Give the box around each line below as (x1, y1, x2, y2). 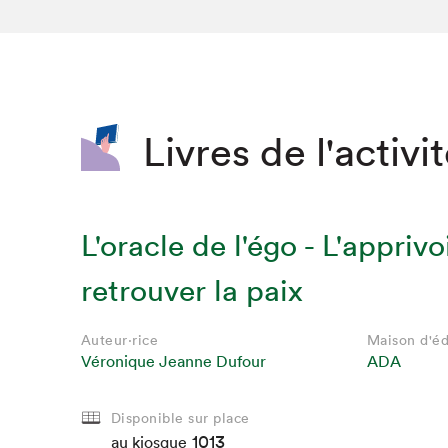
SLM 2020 (80, 17, 150, 36)
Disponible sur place (110, 408, 250, 427)
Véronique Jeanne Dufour (80, 350, 266, 371)
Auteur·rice (80, 330, 159, 349)
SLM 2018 (80, 73, 146, 92)
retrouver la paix (80, 271, 303, 309)
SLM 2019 (80, 45, 147, 64)
